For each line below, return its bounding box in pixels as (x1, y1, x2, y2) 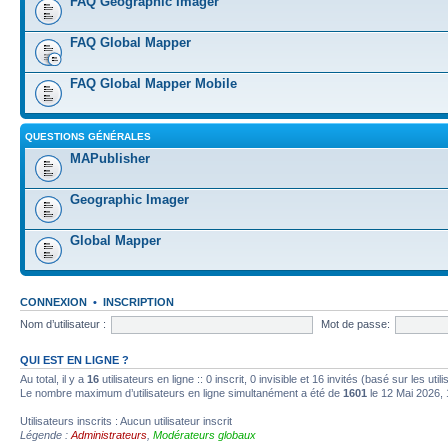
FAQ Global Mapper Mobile (70, 76, 237, 91)
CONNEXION (20, 296, 87, 308)
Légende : (20, 429, 71, 441)
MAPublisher (70, 151, 150, 166)
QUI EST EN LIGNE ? (20, 354, 129, 366)
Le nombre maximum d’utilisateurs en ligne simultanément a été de (20, 387, 343, 399)
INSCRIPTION (103, 296, 174, 308)
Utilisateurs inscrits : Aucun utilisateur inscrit (20, 415, 232, 427)
